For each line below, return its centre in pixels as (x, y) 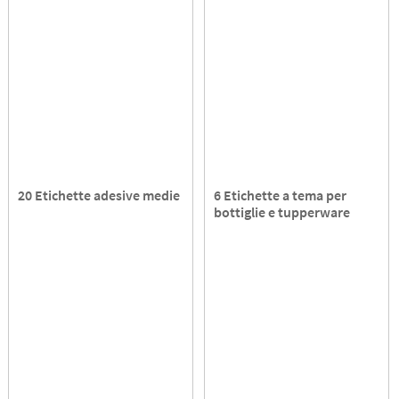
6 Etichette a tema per (281, 195)
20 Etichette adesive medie (99, 195)
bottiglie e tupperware (282, 212)
